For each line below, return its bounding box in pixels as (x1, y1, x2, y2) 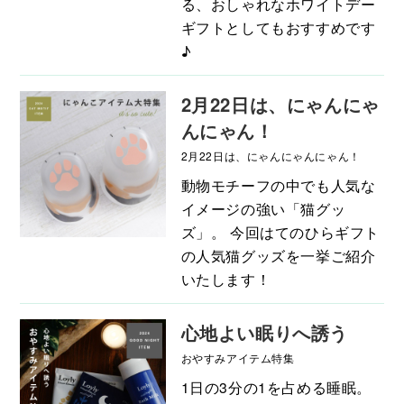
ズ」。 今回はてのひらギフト (180, 222, 380, 243)
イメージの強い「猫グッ (180, 198, 346, 220)
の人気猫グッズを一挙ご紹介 (180, 245, 376, 267)
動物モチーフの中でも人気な (180, 175, 376, 197)
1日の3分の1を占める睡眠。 (180, 377, 372, 399)
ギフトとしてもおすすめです (180, 17, 376, 39)
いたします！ (180, 269, 271, 290)
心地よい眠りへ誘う (180, 319, 348, 346)
